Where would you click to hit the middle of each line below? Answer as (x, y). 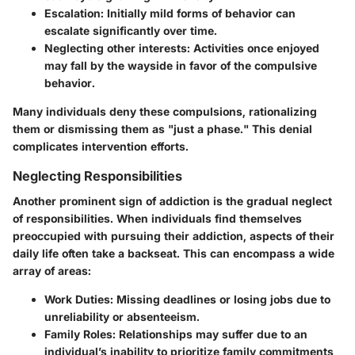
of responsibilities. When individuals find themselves (157, 219)
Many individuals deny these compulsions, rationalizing (165, 111)
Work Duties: (79, 300)
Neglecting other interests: (117, 48)
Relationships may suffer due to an (212, 334)
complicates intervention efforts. (101, 146)
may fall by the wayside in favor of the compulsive (181, 65)
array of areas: (52, 271)
